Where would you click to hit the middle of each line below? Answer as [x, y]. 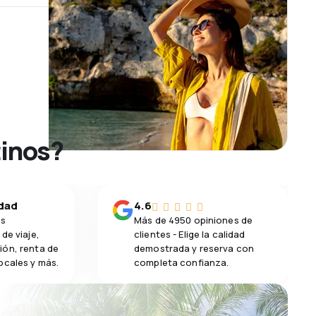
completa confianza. [182, 262]
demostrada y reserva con [194, 248]
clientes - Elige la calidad [190, 234]
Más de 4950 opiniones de [194, 220]
